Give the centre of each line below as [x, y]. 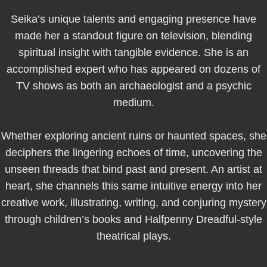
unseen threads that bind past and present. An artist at [133, 169]
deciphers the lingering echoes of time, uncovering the [133, 153]
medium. [133, 103]
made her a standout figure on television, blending [133, 36]
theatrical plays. [133, 236]
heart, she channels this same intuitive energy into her [133, 186]
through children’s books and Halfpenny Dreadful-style [133, 219]
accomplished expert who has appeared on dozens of [133, 69]
